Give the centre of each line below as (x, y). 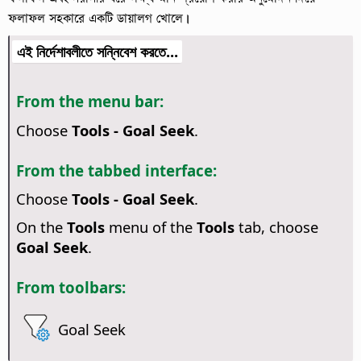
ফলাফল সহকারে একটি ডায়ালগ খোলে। (99, 18)
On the (41, 227)
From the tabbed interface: (116, 170)
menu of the (150, 227)
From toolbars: (71, 288)
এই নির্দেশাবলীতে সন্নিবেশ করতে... (97, 52)
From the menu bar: (89, 102)
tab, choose (276, 227)
